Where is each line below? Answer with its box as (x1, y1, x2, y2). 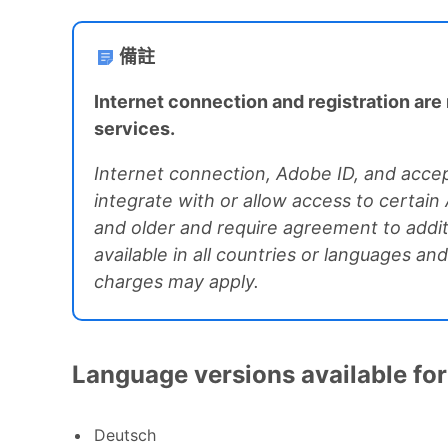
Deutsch (94, 424, 156, 445)
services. (94, 117, 179, 139)
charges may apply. (94, 270, 259, 292)
